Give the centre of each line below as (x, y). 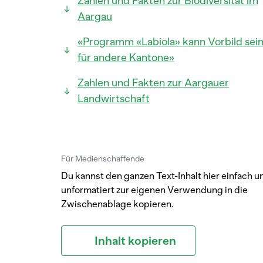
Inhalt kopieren (135, 241)
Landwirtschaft (114, 99)
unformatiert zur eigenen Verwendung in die (154, 190)
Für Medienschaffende (103, 159)
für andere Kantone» (126, 58)
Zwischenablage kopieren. (117, 204)
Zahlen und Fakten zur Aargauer (153, 83)
